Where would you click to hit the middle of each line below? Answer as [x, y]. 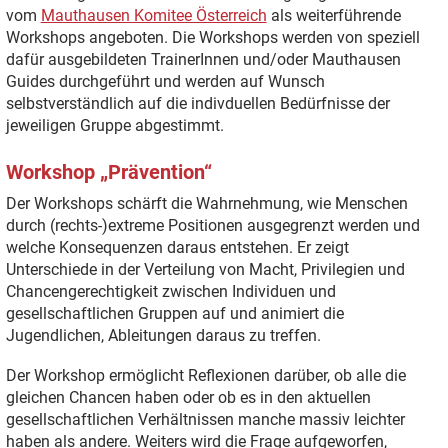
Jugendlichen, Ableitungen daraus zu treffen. [163, 336]
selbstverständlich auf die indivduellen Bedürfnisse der [197, 103]
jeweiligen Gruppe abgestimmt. [114, 125]
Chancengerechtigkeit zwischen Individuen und [170, 292]
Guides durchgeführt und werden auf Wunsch [165, 81]
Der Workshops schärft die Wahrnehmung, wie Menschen [206, 204]
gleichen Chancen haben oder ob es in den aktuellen [188, 397]
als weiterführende [333, 15]
